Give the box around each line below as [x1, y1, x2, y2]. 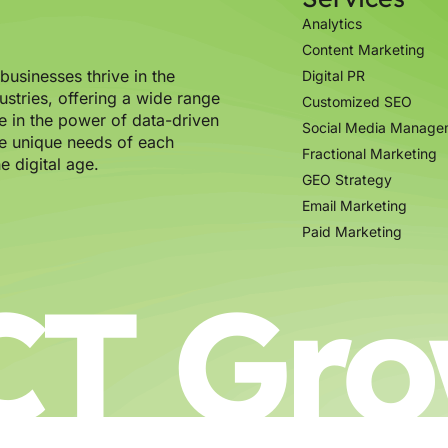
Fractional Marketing [302, 145, 438, 162]
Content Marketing [302, 41, 426, 58]
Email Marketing [302, 197, 408, 214]
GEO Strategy [302, 171, 393, 188]
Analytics [302, 15, 363, 32]
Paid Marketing [302, 223, 403, 240]
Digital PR [302, 67, 366, 84]
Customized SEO [302, 93, 413, 110]
